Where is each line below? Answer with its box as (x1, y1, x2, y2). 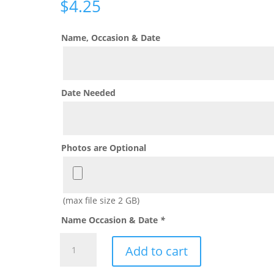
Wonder (59, 233, 92, 245)
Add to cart (125, 242, 188, 259)
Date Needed (61, 86, 116, 98)
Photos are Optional (61, 141, 147, 154)
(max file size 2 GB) (63, 194, 140, 206)
